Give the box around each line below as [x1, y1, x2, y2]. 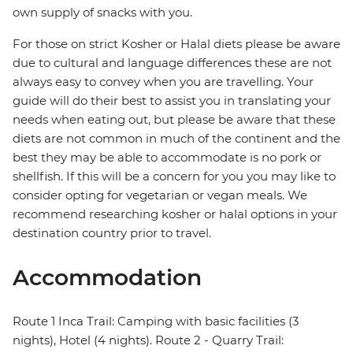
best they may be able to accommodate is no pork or [13, 150, 321, 165]
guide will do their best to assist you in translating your [13, 93, 331, 109]
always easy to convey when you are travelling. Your [13, 74, 314, 90]
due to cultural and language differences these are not [13, 55, 332, 71]
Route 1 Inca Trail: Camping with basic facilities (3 [13, 314, 299, 329]
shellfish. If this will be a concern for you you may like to [13, 169, 336, 184]
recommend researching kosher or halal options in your [13, 206, 337, 222]
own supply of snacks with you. [13, 5, 192, 20]
